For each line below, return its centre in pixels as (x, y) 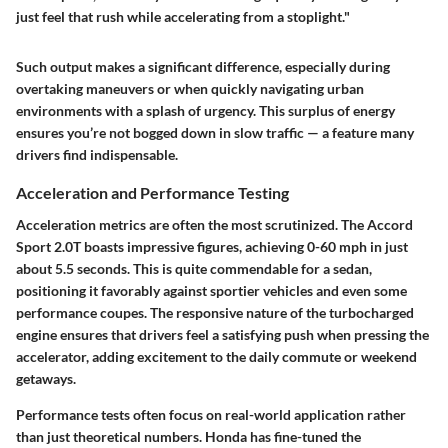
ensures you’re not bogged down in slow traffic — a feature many (215, 133)
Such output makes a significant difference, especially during (203, 67)
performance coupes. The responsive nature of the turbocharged (215, 312)
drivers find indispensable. (97, 155)
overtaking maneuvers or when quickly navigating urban (190, 89)
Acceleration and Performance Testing (152, 193)
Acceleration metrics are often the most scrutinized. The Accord (214, 224)
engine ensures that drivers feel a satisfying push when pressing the (222, 334)
